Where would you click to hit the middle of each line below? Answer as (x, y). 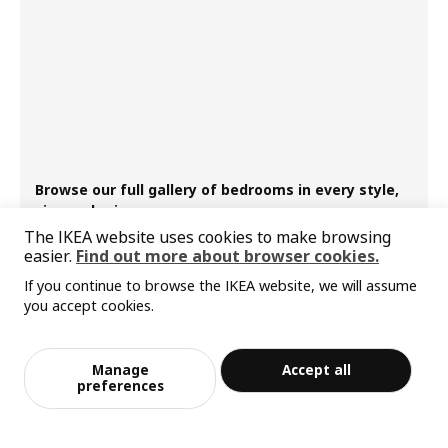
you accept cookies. (89, 305)
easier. (50, 256)
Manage (120, 370)
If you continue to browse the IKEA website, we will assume (220, 285)
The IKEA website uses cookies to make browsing (207, 237)
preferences (120, 386)
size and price (85, 210)
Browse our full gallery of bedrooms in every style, (217, 189)
